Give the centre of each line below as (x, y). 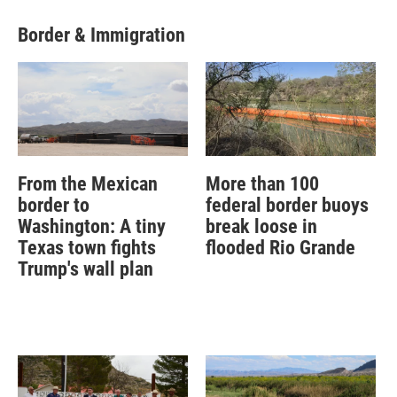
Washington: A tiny (92, 227)
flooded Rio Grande (280, 248)
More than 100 (262, 184)
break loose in (261, 227)
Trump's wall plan (86, 269)
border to (54, 206)
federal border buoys (287, 206)
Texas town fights (87, 248)
